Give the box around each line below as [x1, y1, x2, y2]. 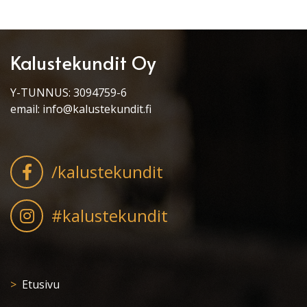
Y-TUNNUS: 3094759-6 [10, 84, 127, 100]
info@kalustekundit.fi [42, 101, 151, 116]
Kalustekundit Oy [10, 49, 156, 75]
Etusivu [22, 276, 60, 292]
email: [10, 101, 42, 116]
